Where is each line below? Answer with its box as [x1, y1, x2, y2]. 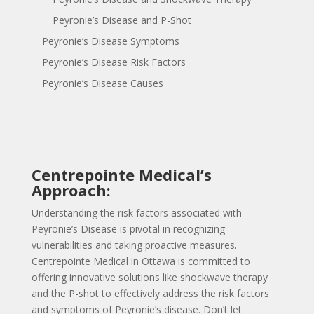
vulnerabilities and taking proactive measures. [31, 238, 237, 252]
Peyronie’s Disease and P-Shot [52, 13, 191, 27]
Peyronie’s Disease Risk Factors [41, 55, 186, 69]
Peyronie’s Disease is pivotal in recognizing [31, 221, 225, 235]
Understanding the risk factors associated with [31, 205, 242, 219]
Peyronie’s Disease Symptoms [41, 34, 179, 48]
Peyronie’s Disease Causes [41, 76, 163, 90]
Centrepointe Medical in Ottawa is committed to [31, 254, 250, 268]
